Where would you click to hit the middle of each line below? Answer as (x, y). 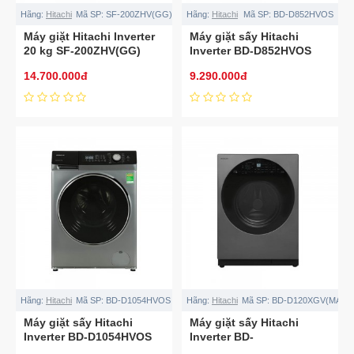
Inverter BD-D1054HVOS (88, 336)
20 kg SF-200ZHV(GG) (82, 50)
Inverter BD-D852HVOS (250, 50)
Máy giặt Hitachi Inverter (89, 36)
